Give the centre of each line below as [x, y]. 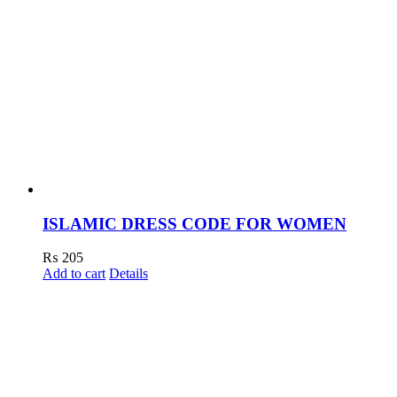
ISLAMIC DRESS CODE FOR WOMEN [195, 223]
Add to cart [74, 274]
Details [128, 274]
